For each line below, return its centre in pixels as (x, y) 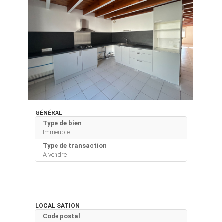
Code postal (61, 216)
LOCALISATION (57, 205)
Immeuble (56, 132)
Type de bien (62, 123)
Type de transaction (75, 145)
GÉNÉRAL (49, 113)
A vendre (55, 154)
